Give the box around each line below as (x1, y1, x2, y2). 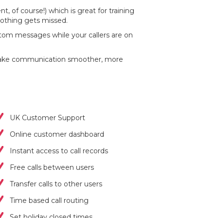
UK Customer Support (9, 113, 85, 122)
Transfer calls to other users (9, 180, 102, 188)
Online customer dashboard (9, 130, 104, 139)
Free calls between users (9, 163, 94, 172)
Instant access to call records (9, 146, 108, 155)
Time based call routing (9, 196, 89, 205)
